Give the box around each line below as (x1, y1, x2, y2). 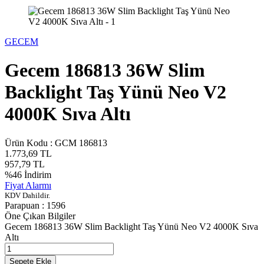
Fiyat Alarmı (5, 180, 51, 190)
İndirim (22, 169, 51, 180)
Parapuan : (5, 200, 47, 210)
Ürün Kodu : (5, 137, 55, 148)
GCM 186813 (55, 137, 107, 148)
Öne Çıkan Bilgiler (5, 210, 75, 221)
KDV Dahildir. (5, 190, 50, 200)
